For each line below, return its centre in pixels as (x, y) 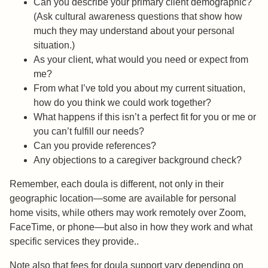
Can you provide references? (95, 146)
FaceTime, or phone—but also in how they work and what (131, 227)
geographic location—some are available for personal (123, 199)
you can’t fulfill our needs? (89, 132)
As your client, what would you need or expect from (141, 60)
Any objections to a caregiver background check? (138, 160)
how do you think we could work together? (122, 103)
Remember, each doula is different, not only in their (117, 184)
